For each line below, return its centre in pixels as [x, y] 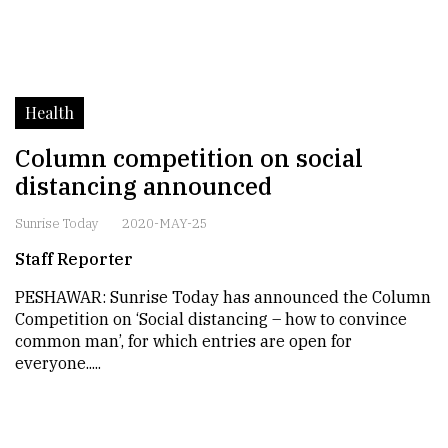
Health [49, 112]
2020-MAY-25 [165, 223]
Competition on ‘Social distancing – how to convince [211, 319]
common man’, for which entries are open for [183, 341]
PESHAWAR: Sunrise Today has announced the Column [223, 297]
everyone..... [58, 363]
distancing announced [143, 186]
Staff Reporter [74, 259]
